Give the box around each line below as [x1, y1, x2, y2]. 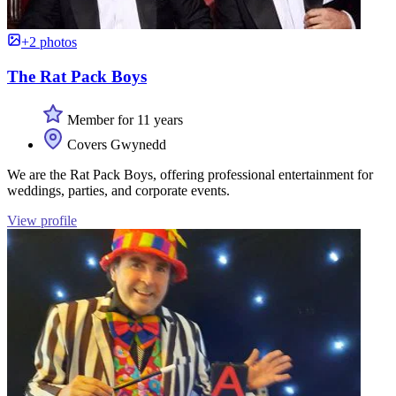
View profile [7, 212, 77, 228]
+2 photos [21, 34, 77, 50]
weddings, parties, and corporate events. [7, 182, 230, 198]
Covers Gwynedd [64, 136, 166, 152]
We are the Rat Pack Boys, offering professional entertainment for [7, 166, 373, 182]
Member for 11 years [64, 111, 183, 127]
